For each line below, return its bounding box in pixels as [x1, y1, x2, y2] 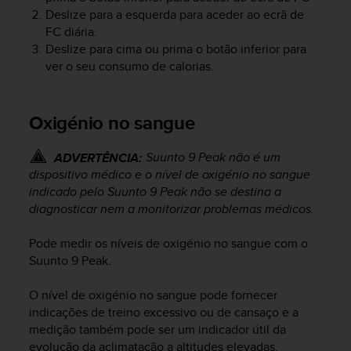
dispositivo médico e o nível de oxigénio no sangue [29, 165, 310, 184]
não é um [226, 148, 280, 167]
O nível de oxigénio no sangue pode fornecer [29, 286, 277, 305]
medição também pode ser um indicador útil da [29, 320, 286, 339]
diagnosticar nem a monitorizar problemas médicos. [29, 200, 314, 219]
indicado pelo [29, 183, 107, 201]
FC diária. [45, 23, 97, 42]
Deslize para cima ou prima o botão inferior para [45, 40, 306, 59]
